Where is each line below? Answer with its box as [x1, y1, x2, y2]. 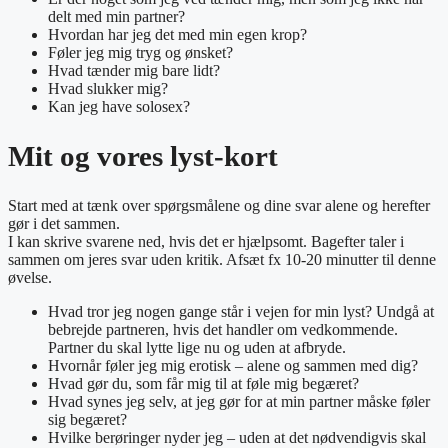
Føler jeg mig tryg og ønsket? [48, 44, 233, 62]
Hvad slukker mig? [48, 80, 168, 98]
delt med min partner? [48, 8, 185, 26]
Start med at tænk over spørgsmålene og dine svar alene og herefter [8, 197, 430, 215]
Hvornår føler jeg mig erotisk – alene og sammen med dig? [48, 357, 418, 375]
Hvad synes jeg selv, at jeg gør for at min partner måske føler [48, 393, 430, 411]
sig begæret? [48, 411, 127, 429]
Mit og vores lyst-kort [8, 140, 278, 173]
